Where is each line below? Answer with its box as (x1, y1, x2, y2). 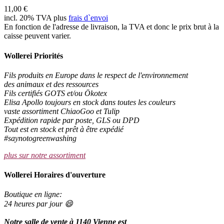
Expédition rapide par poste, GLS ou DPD (4, 115, 139, 124)
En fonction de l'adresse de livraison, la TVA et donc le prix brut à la (4, 22, 219, 31)
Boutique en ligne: (4, 190, 62, 199)
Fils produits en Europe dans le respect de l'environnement (4, 70, 188, 79)
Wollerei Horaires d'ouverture (4, 170, 105, 179)
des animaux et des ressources (4, 79, 98, 88)
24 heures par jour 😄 (4, 199, 73, 208)
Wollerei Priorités (4, 51, 63, 60)
